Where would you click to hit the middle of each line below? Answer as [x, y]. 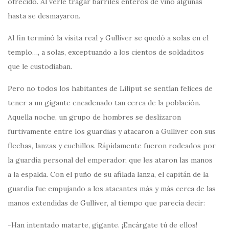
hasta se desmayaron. [44, 16]
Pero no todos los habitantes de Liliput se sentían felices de [110, 89]
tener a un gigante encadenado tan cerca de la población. [104, 103]
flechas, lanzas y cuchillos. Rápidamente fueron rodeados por [112, 146]
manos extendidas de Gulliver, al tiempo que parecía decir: [106, 203]
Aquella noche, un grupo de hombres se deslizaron [94, 117]
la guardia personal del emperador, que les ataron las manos [110, 160]
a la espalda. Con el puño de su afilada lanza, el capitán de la [108, 175]
